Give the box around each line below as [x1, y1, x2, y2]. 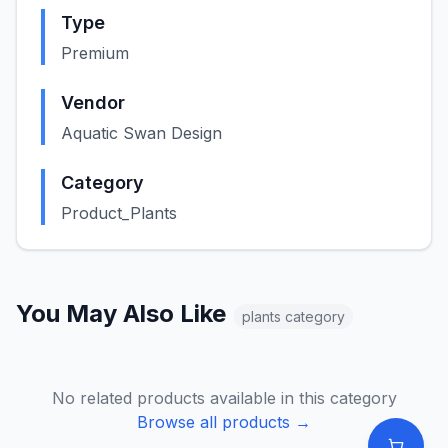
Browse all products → [137, 412, 311, 432]
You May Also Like [16, 299, 226, 328]
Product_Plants [61, 203, 177, 223]
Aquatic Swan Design [61, 123, 222, 143]
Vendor [61, 92, 125, 113]
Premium [61, 43, 129, 63]
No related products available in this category [51, 388, 397, 408]
